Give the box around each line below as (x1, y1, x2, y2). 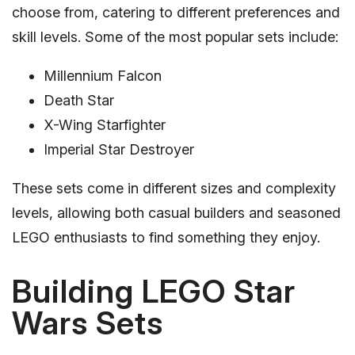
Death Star (44, 92, 114, 109)
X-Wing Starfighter (44, 116, 166, 134)
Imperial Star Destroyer (44, 141, 194, 158)
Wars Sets (12, 303, 163, 343)
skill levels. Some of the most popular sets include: (12, 29, 338, 46)
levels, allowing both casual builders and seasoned (12, 204, 341, 222)
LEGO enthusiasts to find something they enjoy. (12, 229, 320, 246)
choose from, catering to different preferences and (12, 4, 340, 21)
